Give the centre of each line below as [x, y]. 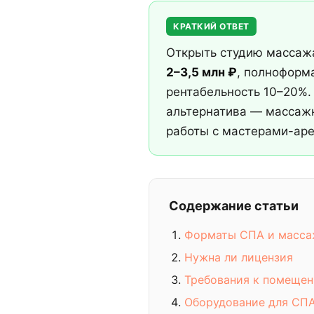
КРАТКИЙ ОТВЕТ [211, 26]
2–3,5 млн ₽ [202, 72]
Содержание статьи [234, 206]
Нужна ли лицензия [239, 257]
